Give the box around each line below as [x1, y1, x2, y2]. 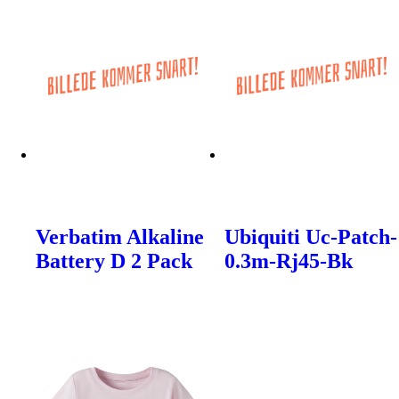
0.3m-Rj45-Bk [224, 249, 354, 273]
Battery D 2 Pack [36, 249, 192, 273]
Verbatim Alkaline [36, 225, 204, 249]
